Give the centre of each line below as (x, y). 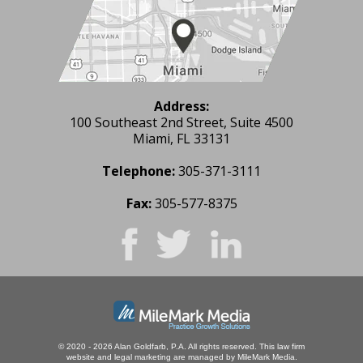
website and (90, 357)
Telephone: (139, 171)
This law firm (282, 346)
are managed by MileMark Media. (234, 357)
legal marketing (142, 357)
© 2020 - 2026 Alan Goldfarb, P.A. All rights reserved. (159, 346)
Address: (181, 106)
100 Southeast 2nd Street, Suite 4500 (181, 122)
